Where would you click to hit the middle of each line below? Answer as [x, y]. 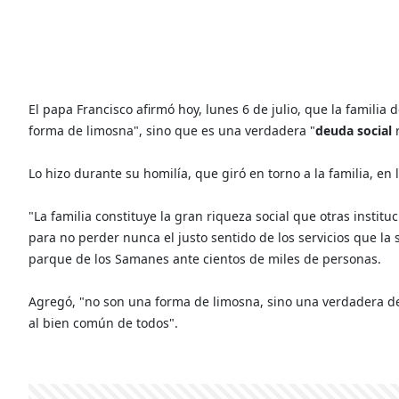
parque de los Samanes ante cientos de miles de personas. [205, 258]
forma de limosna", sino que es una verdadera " [172, 130]
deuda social [354, 130]
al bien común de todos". [103, 322]
